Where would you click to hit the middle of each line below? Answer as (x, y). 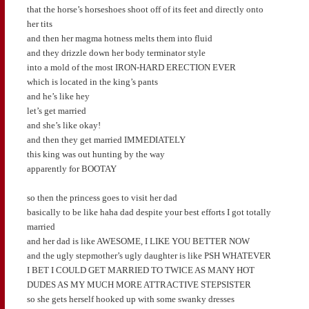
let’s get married (56, 111)
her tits (39, 24)
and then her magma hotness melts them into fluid (119, 39)
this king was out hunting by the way (96, 154)
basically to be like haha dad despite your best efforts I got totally (149, 212)
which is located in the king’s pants (92, 82)
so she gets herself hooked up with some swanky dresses (130, 299)
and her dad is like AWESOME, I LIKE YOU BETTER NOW (138, 241)
